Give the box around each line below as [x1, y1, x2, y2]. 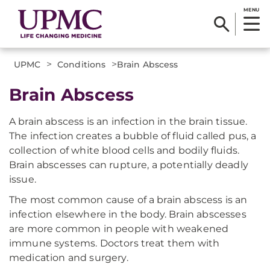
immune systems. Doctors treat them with [9, 237, 220, 249]
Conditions [57, 59, 106, 70]
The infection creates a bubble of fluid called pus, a [9, 130, 257, 142]
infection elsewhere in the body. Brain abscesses [9, 209, 246, 220]
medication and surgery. [9, 252, 128, 263]
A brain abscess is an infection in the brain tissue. [9, 116, 248, 127]
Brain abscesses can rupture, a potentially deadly [9, 159, 248, 171]
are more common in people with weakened [9, 223, 229, 234]
